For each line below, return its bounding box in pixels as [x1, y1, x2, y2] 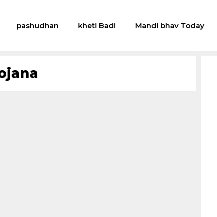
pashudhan [16, 21, 59, 30]
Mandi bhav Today [135, 21, 204, 30]
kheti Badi [77, 21, 116, 30]
